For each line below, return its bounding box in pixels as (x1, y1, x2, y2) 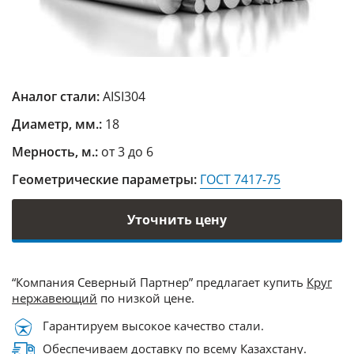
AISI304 (103, 88, 145, 105)
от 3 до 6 (101, 143, 153, 160)
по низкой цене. (97, 290, 194, 306)
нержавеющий (12, 290, 97, 306)
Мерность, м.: (12, 143, 101, 160)
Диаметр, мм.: (12, 115, 105, 133)
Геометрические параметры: (12, 171, 200, 188)
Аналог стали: (12, 88, 103, 105)
